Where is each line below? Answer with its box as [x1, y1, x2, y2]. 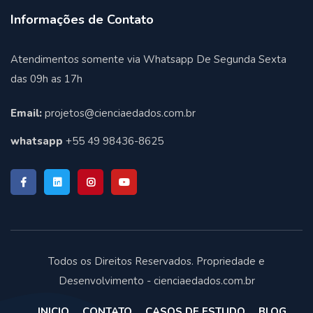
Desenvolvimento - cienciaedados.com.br [58, 273, 255, 288]
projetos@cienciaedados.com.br [42, 105, 196, 120]
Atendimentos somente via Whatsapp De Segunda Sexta [10, 52, 286, 66]
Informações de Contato [10, 10, 154, 28]
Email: [10, 105, 42, 120]
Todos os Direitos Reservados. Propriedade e [48, 254, 265, 268]
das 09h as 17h [10, 71, 82, 86]
